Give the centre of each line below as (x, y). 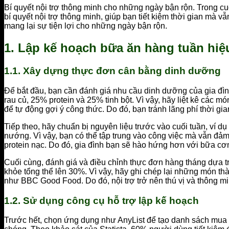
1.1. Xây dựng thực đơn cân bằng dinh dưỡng (112, 71)
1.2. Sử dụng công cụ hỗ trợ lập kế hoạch (101, 200)
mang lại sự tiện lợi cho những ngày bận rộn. (86, 26)
